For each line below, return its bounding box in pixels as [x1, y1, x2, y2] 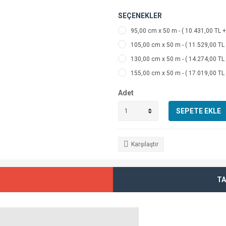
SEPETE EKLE [176, 106, 221, 115]
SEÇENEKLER [118, 12, 162, 20]
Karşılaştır [131, 141, 158, 148]
